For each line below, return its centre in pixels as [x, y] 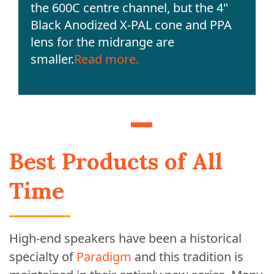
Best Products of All [116, 161]
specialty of [43, 257]
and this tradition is [187, 257]
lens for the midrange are [102, 42]
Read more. [106, 59]
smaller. [52, 59]
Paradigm [104, 257]
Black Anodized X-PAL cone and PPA [131, 25]
